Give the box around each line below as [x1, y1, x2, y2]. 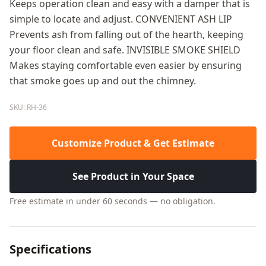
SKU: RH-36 [9, 102, 47, 113]
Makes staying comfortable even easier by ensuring [9, 59, 242, 72]
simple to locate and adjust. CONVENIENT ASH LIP [9, 12, 232, 26]
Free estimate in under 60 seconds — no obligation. [9, 195, 216, 207]
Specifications [9, 241, 91, 258]
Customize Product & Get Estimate [52, 137, 214, 150]
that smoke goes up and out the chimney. [9, 74, 196, 88]
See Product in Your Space [72, 170, 194, 183]
